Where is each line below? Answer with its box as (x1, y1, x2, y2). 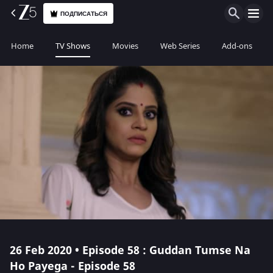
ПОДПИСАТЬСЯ (60, 9, 108, 18)
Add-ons (222, 40, 252, 52)
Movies (112, 40, 138, 52)
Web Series (160, 40, 200, 52)
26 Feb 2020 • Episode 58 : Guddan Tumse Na (10, 243, 250, 258)
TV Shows (55, 40, 90, 52)
